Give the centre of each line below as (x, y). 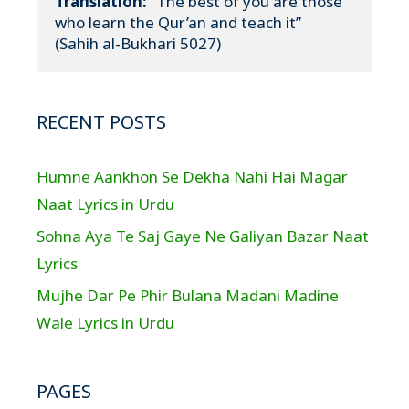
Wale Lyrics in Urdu (105, 323)
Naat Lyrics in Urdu (105, 204)
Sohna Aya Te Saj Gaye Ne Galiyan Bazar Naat (203, 236)
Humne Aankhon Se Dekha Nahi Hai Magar (192, 177)
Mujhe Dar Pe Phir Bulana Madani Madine (188, 295)
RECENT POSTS (101, 122)
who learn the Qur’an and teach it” (178, 22)
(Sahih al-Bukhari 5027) (138, 43)
